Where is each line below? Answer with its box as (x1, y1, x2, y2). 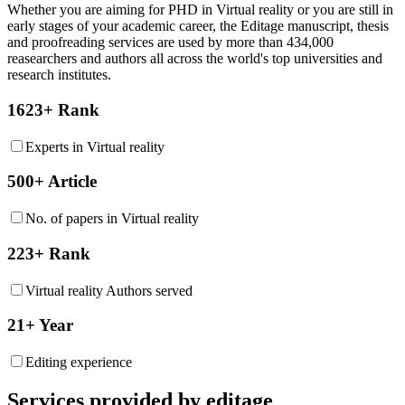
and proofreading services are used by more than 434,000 (7, 34, 334, 51)
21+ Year (7, 316, 73, 335)
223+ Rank (7, 243, 90, 263)
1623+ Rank (7, 100, 99, 120)
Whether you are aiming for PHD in (7, 2, 216, 18)
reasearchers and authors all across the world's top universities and (7, 51, 382, 67)
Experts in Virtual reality (25, 138, 165, 155)
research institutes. (7, 67, 111, 83)
